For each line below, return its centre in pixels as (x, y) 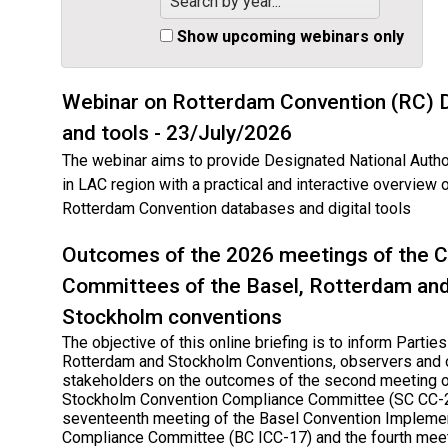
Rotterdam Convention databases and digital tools (236, 208)
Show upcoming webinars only (290, 36)
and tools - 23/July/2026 (177, 132)
